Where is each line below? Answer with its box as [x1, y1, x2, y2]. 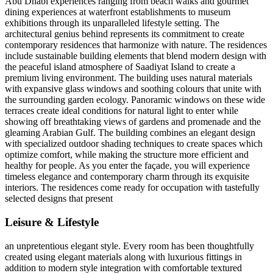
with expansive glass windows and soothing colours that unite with [5, 83, 261, 94]
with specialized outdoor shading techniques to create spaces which [5, 138, 263, 149]
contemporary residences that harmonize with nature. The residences [5, 40, 267, 51]
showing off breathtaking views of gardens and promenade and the [5, 116, 261, 127]
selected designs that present [5, 193, 113, 204]
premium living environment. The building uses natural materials [5, 73, 252, 83]
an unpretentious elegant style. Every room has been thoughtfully [5, 240, 254, 251]
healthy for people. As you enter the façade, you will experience [5, 160, 250, 171]
